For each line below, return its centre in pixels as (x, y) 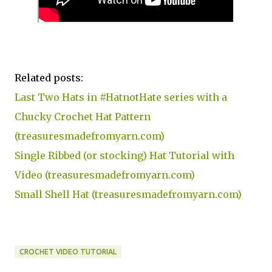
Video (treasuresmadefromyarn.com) (105, 175)
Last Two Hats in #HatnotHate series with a (121, 97)
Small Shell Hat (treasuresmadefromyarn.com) (128, 194)
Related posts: (49, 78)
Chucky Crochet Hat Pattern (83, 117)
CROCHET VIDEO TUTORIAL (68, 252)
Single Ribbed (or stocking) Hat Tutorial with (124, 155)
